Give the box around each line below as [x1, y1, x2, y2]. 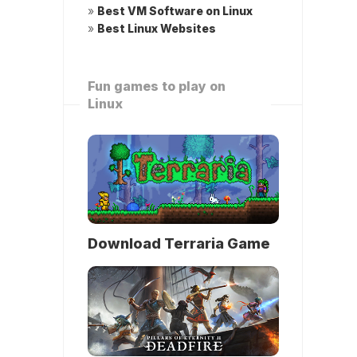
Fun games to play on [88, 78, 226, 95]
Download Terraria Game [88, 235, 270, 253]
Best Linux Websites [97, 22, 216, 36]
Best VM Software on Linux [97, 4, 253, 18]
